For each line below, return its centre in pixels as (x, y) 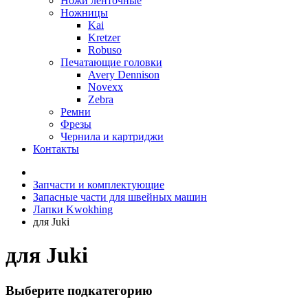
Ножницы (84, 13)
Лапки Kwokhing (73, 209)
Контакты (56, 149)
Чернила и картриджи (112, 136)
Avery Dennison (124, 75)
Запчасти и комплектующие (99, 185)
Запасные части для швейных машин (120, 197)
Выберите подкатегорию (79, 290)
